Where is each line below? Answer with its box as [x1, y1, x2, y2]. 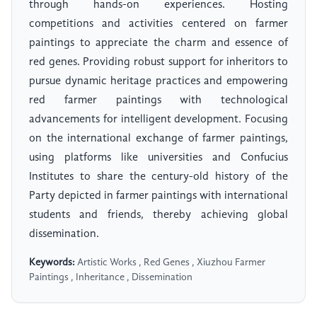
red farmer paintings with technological [29, 95, 288, 107]
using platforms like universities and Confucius [29, 152, 288, 164]
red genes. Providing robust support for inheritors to [29, 57, 288, 69]
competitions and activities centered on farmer [29, 18, 288, 30]
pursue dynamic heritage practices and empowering [29, 76, 288, 88]
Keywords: [29, 258, 75, 268]
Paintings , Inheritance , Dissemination [29, 272, 192, 283]
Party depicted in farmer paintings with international [29, 190, 288, 202]
